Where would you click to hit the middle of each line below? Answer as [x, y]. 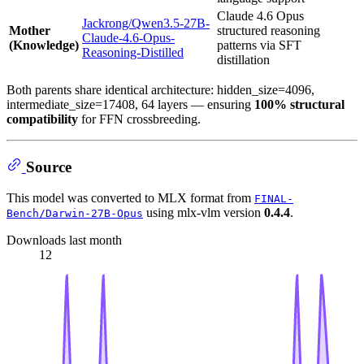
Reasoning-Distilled [133, 53]
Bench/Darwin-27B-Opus [75, 214]
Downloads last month [64, 240]
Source [48, 167]
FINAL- [274, 199]
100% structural [299, 105]
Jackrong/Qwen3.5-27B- [146, 24]
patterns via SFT [259, 45]
